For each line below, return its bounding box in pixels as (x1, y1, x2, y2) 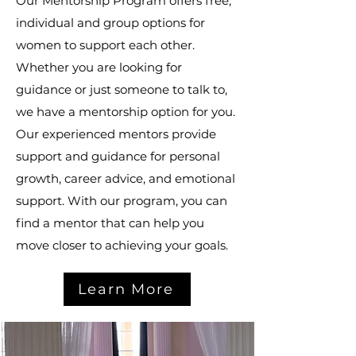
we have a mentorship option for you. (16, 104, 235, 119)
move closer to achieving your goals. (16, 238, 231, 253)
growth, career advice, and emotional (16, 171, 235, 186)
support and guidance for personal (16, 149, 220, 164)
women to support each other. (16, 37, 195, 52)
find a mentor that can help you (16, 215, 204, 230)
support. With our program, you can (16, 193, 227, 208)
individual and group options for (16, 15, 205, 30)
